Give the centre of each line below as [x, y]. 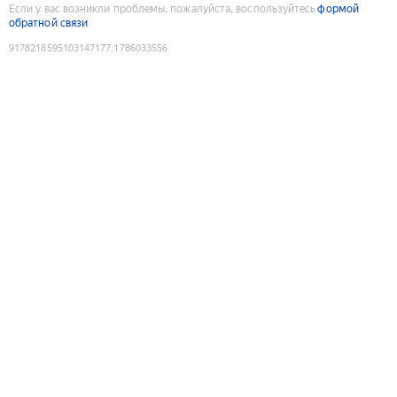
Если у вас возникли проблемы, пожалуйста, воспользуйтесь [163, 8]
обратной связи [49, 23]
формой [338, 8]
